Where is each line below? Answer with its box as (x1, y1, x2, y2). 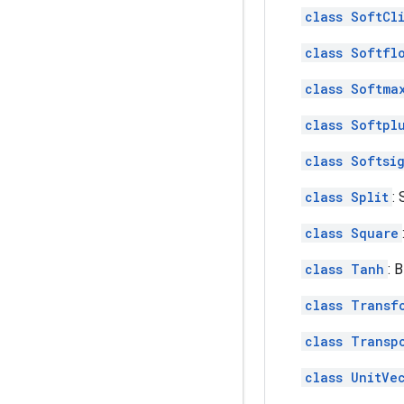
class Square (305, 224, 399, 242)
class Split (305, 188, 389, 206)
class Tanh (305, 260, 384, 278)
